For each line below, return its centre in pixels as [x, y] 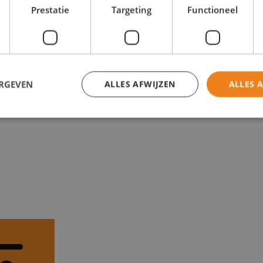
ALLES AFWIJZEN [140, 84]
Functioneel [213, 10]
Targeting [131, 10]
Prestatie [50, 10]
